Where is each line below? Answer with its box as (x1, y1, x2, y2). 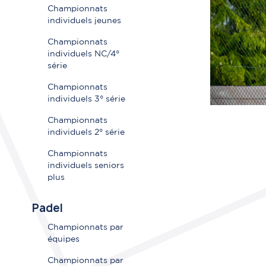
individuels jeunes (47, 17, 121, 25)
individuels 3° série (47, 96, 125, 103)
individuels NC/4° (47, 50, 119, 58)
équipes (47, 236, 80, 243)
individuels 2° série (47, 129, 125, 137)
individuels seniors (47, 162, 124, 170)
